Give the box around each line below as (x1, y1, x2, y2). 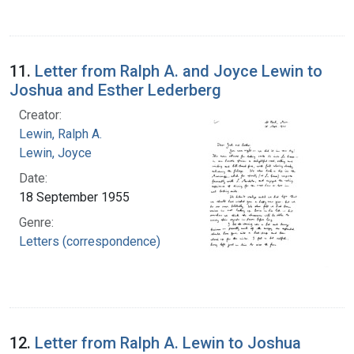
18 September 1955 (19, 189, 130, 205)
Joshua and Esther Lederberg (9, 80, 221, 100)
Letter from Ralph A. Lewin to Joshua (35, 333, 301, 352)
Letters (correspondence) (19, 233, 160, 249)
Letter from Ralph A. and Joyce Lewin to (35, 61, 322, 81)
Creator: (19, 107, 62, 122)
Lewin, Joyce (19, 145, 92, 160)
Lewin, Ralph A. (19, 126, 102, 141)
